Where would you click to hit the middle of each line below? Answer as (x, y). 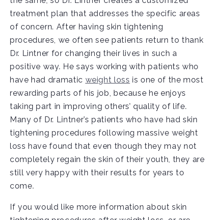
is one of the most (167, 80)
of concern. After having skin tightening (87, 27)
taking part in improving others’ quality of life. (98, 106)
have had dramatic (48, 80)
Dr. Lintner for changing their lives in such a (94, 53)
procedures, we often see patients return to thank (107, 40)
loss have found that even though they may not (103, 146)
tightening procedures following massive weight (104, 133)
